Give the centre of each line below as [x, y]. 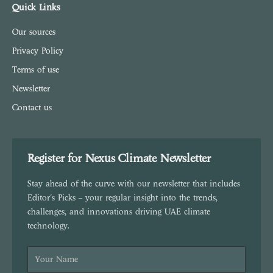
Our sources [34, 32]
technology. [48, 225]
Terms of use [36, 69]
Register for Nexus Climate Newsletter [119, 158]
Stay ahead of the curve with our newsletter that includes [134, 183]
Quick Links [36, 7]
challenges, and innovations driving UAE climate [119, 211]
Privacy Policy [38, 51]
